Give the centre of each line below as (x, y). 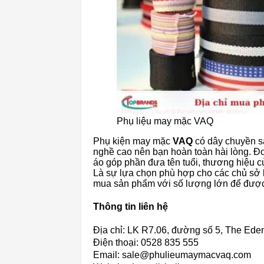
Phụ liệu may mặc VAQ (165, 121)
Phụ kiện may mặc (132, 141)
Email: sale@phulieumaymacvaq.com (172, 255)
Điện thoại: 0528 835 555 (146, 242)
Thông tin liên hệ (131, 207)
